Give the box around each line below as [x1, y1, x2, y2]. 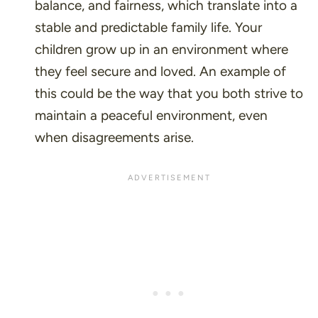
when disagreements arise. [34, 129, 194, 146]
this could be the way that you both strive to [34, 85, 303, 102]
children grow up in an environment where [34, 41, 288, 58]
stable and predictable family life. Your [34, 19, 262, 36]
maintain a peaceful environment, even [34, 107, 268, 124]
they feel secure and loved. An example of [34, 63, 286, 80]
